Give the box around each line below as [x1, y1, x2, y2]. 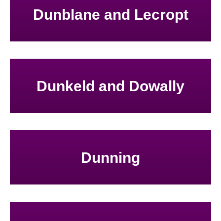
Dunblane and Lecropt [33, 6, 188, 23]
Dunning [81, 149, 140, 166]
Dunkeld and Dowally [37, 77, 184, 94]
